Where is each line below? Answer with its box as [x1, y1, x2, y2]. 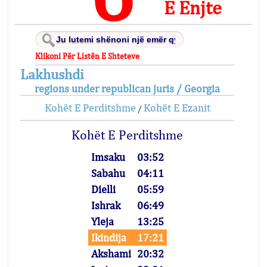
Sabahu [91, 167, 125, 179]
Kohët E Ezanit [143, 101, 210, 114]
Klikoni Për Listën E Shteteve [35, 51, 140, 61]
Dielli [91, 183, 116, 195]
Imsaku [91, 151, 125, 163]
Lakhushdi [20, 66, 84, 82]
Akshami [91, 247, 131, 260]
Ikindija [91, 231, 126, 244]
